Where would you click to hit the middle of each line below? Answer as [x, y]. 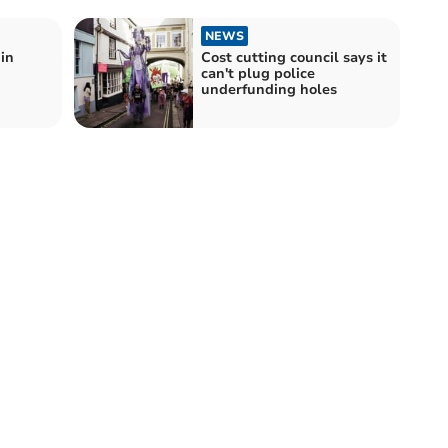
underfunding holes [269, 89]
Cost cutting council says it [294, 57]
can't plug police [258, 73]
